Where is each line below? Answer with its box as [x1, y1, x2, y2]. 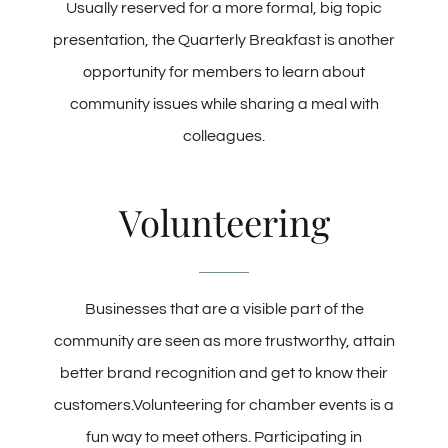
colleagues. [183, 127, 265, 144]
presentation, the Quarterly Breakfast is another [53, 31, 395, 48]
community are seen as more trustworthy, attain [53, 332, 395, 349]
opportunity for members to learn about [83, 63, 365, 80]
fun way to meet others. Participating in [86, 428, 362, 445]
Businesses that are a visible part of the [84, 300, 364, 317]
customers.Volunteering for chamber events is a [54, 396, 394, 413]
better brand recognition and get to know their [60, 364, 388, 381]
